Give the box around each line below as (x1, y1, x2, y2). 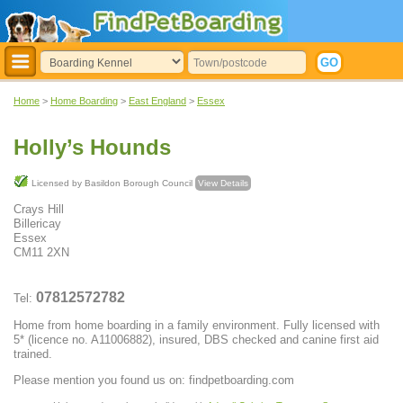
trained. (13, 347, 52, 362)
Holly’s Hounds (13, 135, 171, 160)
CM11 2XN (13, 246, 69, 260)
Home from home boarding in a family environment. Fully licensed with (13, 318, 380, 333)
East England (129, 95, 186, 106)
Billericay (13, 217, 61, 231)
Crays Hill (13, 202, 64, 217)
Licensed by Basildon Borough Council (31, 178, 195, 189)
